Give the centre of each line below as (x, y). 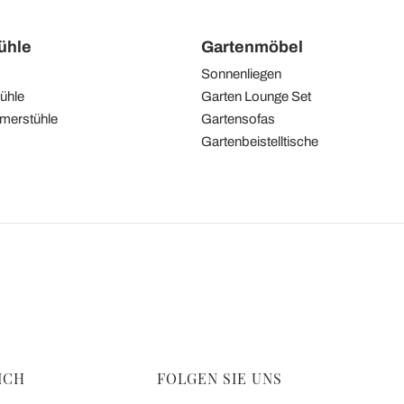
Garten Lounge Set (256, 96)
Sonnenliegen (241, 73)
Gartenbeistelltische (259, 141)
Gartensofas (238, 119)
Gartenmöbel (252, 46)
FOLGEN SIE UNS (220, 378)
